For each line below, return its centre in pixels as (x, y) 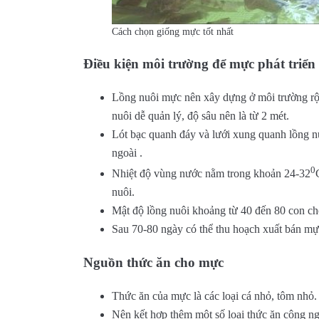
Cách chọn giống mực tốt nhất (173, 32)
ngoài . (127, 152)
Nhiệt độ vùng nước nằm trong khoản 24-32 (211, 174)
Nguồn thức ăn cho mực (153, 262)
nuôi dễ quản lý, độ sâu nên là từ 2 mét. (200, 115)
